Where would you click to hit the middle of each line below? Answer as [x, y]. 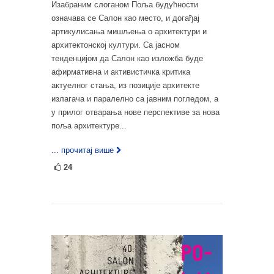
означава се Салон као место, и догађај [125, 18]
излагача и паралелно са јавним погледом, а [135, 99]
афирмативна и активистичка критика [121, 72]
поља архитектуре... [89, 126]
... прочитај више [83, 150]
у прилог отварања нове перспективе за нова [135, 113]
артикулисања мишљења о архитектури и [129, 32]
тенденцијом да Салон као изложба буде [127, 59]
